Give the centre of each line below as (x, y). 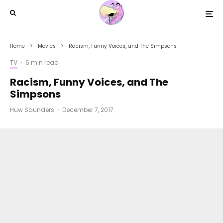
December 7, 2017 (88, 110)
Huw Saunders (32, 110)
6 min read (42, 62)
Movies (47, 46)
